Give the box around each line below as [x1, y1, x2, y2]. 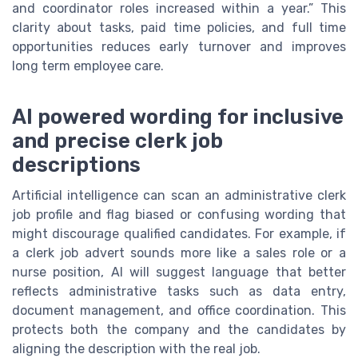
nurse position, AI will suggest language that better [12, 264, 346, 280]
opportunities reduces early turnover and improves [12, 38, 346, 54]
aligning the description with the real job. [12, 340, 261, 356]
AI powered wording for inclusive [12, 104, 344, 129]
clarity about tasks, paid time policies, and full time [12, 19, 346, 35]
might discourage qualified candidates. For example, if [12, 225, 346, 241]
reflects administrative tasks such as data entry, [12, 283, 346, 299]
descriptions [12, 152, 141, 177]
